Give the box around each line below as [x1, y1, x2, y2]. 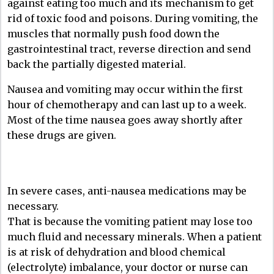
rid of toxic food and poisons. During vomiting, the [7, 12, 258, 24]
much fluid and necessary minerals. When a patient [7, 230, 262, 243]
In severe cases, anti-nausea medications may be [7, 184, 246, 197]
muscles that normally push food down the [7, 27, 220, 40]
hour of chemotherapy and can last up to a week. [7, 98, 246, 111]
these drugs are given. [7, 128, 116, 141]
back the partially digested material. [7, 57, 186, 70]
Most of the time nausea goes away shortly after [7, 113, 243, 126]
